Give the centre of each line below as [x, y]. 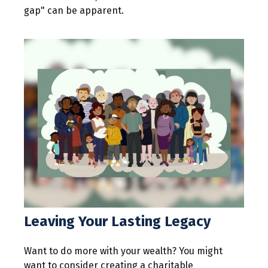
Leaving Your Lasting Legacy [117, 222]
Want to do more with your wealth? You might [123, 251]
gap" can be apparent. [74, 11]
